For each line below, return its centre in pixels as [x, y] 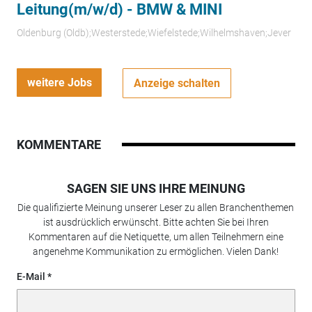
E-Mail [31, 277]
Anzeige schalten [177, 83]
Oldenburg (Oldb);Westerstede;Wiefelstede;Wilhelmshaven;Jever [154, 33]
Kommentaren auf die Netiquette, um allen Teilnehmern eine [156, 237]
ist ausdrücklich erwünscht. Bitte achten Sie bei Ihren [156, 223]
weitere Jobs [59, 82]
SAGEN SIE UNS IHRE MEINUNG [156, 189]
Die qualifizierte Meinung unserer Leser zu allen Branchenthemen [156, 208]
